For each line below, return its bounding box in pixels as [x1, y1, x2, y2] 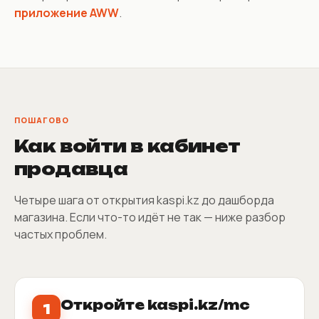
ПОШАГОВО [14, 114, 69, 125]
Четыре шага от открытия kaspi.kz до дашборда [14, 192, 274, 208]
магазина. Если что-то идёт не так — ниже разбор [14, 209, 286, 225]
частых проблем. [14, 226, 107, 242]
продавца [14, 157, 128, 179]
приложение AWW [14, 4, 119, 21]
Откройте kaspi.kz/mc [61, 296, 250, 313]
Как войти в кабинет [14, 135, 241, 157]
